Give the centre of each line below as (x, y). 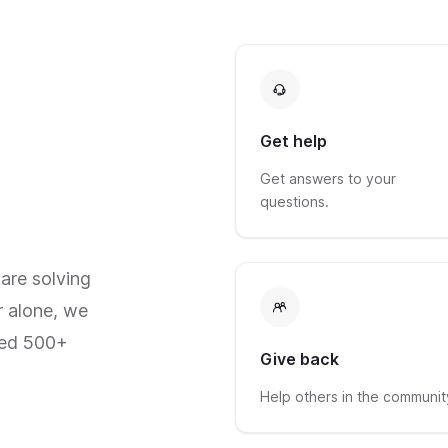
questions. (294, 202)
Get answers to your (327, 179)
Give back (299, 359)
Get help (293, 141)
